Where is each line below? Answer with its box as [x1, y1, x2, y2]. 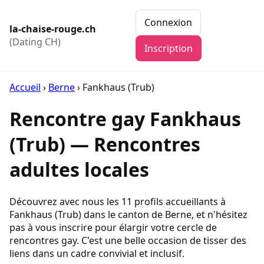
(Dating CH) [9, 35, 61, 48]
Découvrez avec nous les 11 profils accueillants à [9, 194, 226, 208]
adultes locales [9, 157, 149, 183]
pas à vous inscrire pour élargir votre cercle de [9, 220, 217, 234]
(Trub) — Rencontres [9, 131, 200, 157]
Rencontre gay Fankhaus [9, 106, 241, 132]
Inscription [144, 42, 193, 55]
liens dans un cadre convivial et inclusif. [9, 246, 184, 260]
